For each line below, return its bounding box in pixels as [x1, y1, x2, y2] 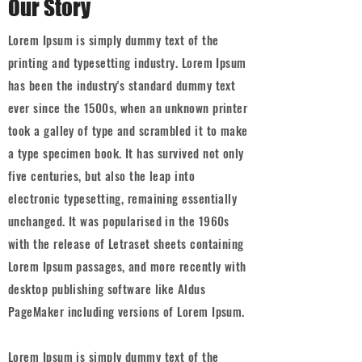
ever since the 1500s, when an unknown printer [8, 99, 248, 116]
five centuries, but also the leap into [8, 166, 196, 184]
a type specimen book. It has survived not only [8, 144, 244, 162]
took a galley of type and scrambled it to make [8, 121, 248, 139]
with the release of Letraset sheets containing [8, 234, 244, 252]
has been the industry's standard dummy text [8, 76, 236, 94]
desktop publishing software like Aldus [8, 280, 206, 297]
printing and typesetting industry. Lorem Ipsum [8, 53, 246, 71]
